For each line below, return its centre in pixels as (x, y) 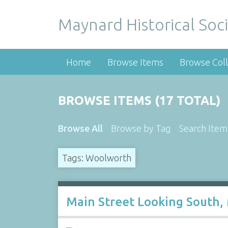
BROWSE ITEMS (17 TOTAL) (139, 101)
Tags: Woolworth (96, 158)
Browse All (80, 128)
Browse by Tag (141, 128)
